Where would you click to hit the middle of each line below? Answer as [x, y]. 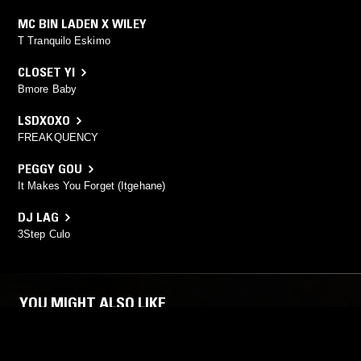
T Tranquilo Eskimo [64, 41]
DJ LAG [38, 217]
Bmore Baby [47, 89]
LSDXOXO [44, 120]
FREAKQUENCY [58, 138]
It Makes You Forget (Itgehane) [91, 186]
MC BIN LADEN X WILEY [82, 24]
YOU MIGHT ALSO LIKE [93, 303]
